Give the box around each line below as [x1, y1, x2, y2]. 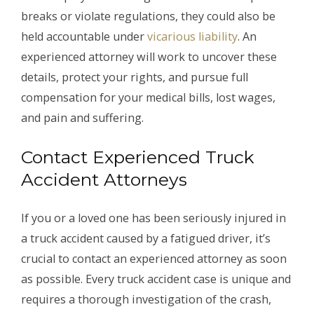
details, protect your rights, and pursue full [21, 69, 248, 86]
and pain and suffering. [21, 110, 144, 126]
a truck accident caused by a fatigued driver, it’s [21, 231, 271, 247]
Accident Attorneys [21, 169, 187, 191]
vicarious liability [147, 29, 238, 45]
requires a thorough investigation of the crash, [21, 292, 271, 308]
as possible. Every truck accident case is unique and [21, 271, 291, 287]
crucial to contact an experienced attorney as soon [21, 251, 287, 267]
